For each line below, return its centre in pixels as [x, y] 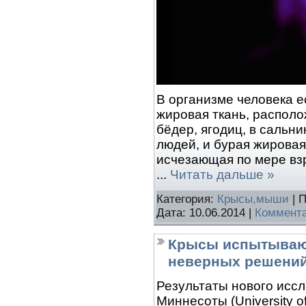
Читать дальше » [222, 174]
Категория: [187, 199]
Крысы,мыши [253, 199]
